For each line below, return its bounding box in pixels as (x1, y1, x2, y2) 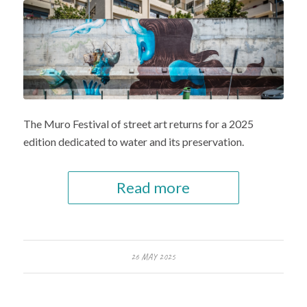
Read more (116, 178, 191, 197)
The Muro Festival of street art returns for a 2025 (23, 117, 254, 131)
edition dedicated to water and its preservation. (23, 135, 244, 149)
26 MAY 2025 (131, 251, 176, 263)
